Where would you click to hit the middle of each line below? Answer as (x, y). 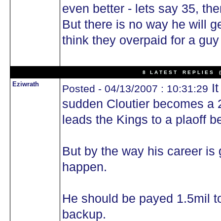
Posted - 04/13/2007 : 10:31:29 (135, 89)
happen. (85, 167)
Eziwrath (26, 84)
